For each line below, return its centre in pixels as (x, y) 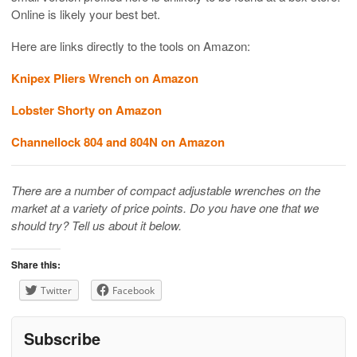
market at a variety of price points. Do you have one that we (165, 207)
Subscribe (62, 338)
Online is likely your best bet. (86, 14)
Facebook (133, 290)
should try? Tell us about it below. (96, 225)
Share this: (36, 264)
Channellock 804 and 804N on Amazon (118, 141)
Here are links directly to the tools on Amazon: (131, 45)
